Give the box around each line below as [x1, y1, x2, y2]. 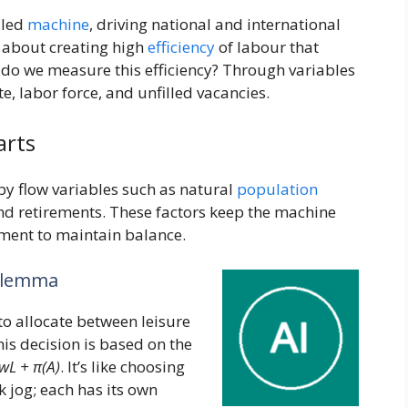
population [237, 178, 318, 200]
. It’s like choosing [60, 355, 185, 377]
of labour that [215, 36, 319, 57]
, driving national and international [89, 13, 341, 35]
